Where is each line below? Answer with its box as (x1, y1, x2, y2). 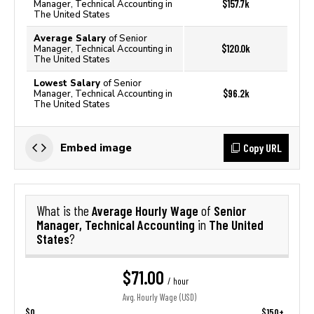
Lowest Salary (34, 78, 103, 88)
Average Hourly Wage (92, 203, 201, 219)
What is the (36, 203, 92, 219)
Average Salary (34, 33, 109, 43)
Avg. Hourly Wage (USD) (123, 292, 196, 303)
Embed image (60, 142, 132, 153)
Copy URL (243, 141, 282, 154)
